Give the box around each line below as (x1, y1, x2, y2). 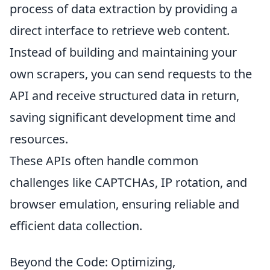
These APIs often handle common (10, 152, 198, 169)
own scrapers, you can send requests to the (10, 66, 252, 83)
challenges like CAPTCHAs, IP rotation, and (10, 174, 247, 191)
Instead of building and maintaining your (10, 44, 237, 61)
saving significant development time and (10, 109, 236, 126)
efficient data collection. (10, 218, 142, 234)
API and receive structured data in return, (10, 87, 239, 104)
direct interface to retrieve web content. (10, 22, 230, 39)
